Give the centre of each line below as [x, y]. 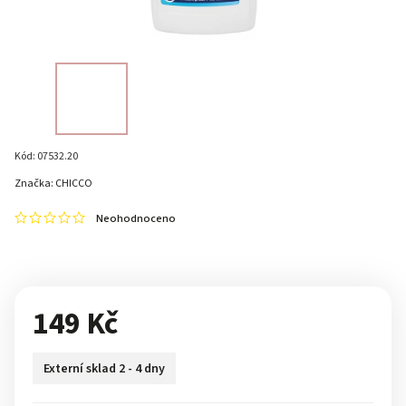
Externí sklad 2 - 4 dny [104, 368]
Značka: [35, 184]
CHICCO [74, 184]
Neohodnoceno [136, 218]
